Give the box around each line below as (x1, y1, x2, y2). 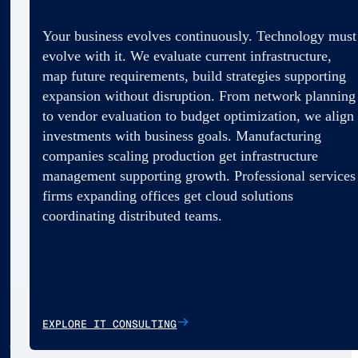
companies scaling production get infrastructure (42, 148, 319, 165)
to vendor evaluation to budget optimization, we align (42, 108, 355, 125)
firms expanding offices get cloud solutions (42, 188, 294, 205)
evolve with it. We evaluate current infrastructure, (42, 48, 332, 65)
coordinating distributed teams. (42, 208, 223, 225)
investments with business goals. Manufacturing (42, 128, 322, 145)
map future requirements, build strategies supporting (42, 68, 347, 85)
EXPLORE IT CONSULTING (42, 317, 177, 332)
